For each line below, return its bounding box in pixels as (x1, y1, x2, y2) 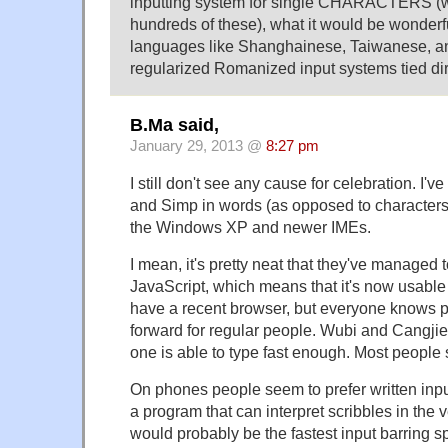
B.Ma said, (130, 114, 219, 135)
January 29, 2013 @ (130, 137, 266, 154)
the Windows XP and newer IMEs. (130, 217, 371, 236)
